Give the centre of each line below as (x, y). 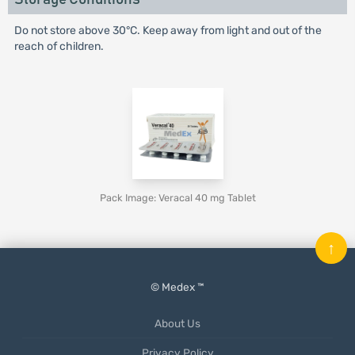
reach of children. (59, 46)
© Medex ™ (177, 287)
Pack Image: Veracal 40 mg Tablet (177, 198)
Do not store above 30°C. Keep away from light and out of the (168, 31)
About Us (177, 323)
